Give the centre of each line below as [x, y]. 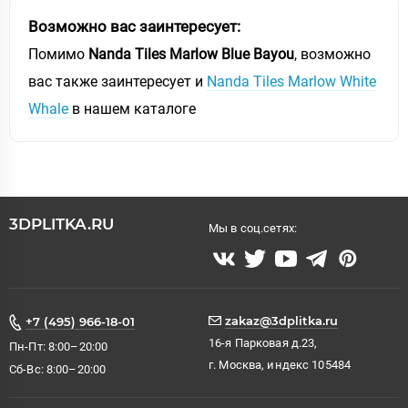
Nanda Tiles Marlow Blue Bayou [191, 54]
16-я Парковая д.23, [263, 342]
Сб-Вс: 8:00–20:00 [58, 369]
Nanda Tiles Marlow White [291, 81]
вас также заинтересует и [117, 81]
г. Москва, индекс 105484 [280, 365]
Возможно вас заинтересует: [134, 26]
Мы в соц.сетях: [253, 229]
